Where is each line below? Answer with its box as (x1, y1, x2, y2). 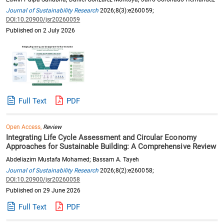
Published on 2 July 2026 (6, 26, 75, 34)
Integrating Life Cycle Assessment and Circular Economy (6, 132, 196, 142)
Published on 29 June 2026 (6, 186, 81, 194)
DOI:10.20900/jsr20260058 (6, 175, 80, 183)
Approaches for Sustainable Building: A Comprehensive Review (6, 141, 216, 151)
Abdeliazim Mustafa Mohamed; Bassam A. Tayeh (6, 155, 139, 163)
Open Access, (6, 123, 43, 130)
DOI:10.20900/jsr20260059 (6, 15, 80, 23)
